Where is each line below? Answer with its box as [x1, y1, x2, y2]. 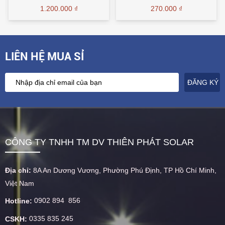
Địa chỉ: [5, 166, 33, 174]
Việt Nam [5, 179, 34, 187]
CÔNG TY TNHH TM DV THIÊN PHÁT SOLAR [5, 137, 194, 147]
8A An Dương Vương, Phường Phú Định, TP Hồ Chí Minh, [33, 166, 216, 174]
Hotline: [5, 197, 32, 205]
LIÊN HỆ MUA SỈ [5, 50, 84, 63]
